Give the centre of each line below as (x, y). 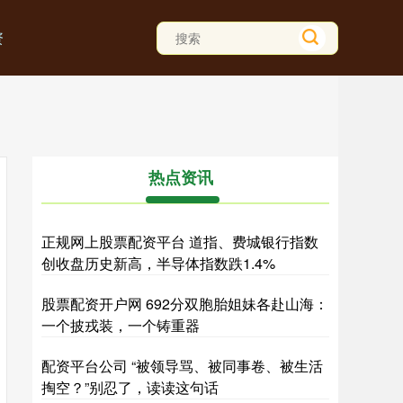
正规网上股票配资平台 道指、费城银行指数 (180, 242)
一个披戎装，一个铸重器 (121, 325)
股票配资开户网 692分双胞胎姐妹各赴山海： (185, 304)
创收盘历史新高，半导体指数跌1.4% (158, 263)
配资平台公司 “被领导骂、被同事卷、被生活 (182, 366)
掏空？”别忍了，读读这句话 (130, 387)
